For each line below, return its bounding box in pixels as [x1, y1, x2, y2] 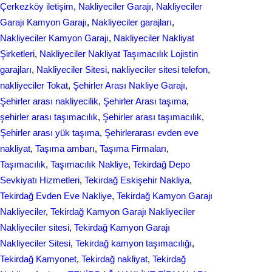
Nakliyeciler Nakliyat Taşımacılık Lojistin [39, 49, 198, 59]
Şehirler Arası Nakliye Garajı [73, 80, 185, 90]
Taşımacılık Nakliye [50, 159, 128, 169]
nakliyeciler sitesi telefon [112, 64, 208, 75]
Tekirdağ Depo [133, 159, 190, 169]
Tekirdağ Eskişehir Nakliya [84, 175, 189, 185]
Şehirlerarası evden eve [104, 127, 199, 138]
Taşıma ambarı [35, 143, 95, 154]
